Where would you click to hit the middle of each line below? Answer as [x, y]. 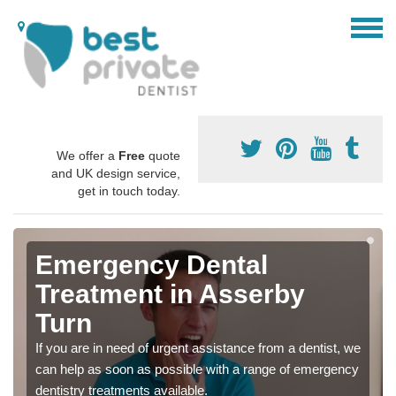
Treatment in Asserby [170, 294]
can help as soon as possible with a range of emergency [197, 369]
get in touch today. [129, 191]
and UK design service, [116, 174]
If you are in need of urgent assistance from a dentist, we [198, 348]
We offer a [88, 156]
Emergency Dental [152, 265]
